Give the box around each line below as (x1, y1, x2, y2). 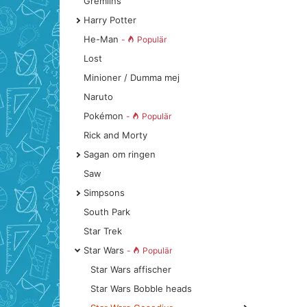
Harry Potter (84, 14, 136, 25)
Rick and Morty (84, 130, 147, 140)
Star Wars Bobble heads (90, 283, 192, 294)
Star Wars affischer (90, 264, 171, 275)
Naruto (84, 91, 113, 102)
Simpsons (84, 187, 125, 198)
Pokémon (84, 110, 126, 121)
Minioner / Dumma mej (84, 72, 180, 83)
